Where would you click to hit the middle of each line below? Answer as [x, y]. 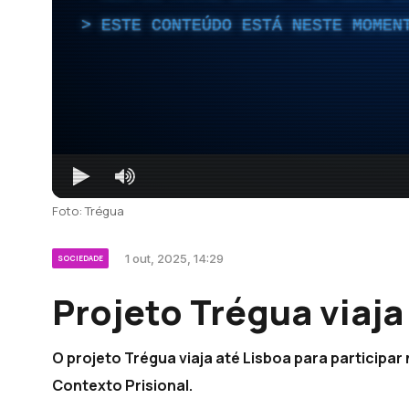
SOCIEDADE [80, 257]
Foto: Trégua [88, 210]
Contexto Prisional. [122, 385]
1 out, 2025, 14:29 [174, 258]
